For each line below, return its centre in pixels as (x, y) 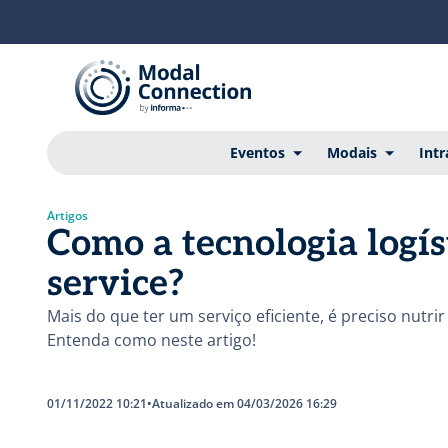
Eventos (257, 153)
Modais (352, 153)
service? (115, 284)
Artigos (67, 216)
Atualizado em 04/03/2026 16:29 (244, 404)
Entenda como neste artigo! (151, 340)
